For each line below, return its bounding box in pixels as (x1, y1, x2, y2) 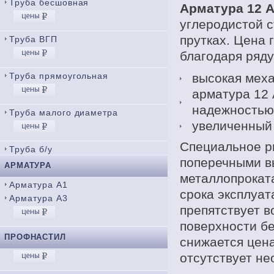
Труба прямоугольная (9, 71, 109, 81)
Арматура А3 (9, 193, 68, 203)
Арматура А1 (9, 180, 68, 190)
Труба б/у (9, 144, 53, 154)
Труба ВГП (9, 34, 57, 44)
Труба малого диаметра (9, 108, 119, 117)
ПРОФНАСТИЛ (4, 232, 66, 242)
